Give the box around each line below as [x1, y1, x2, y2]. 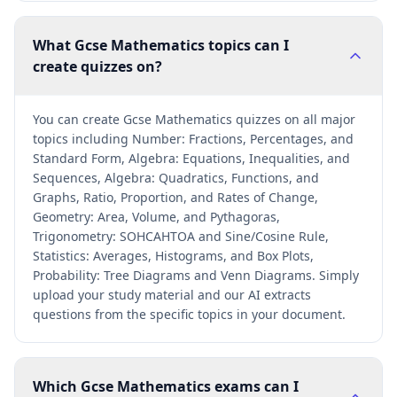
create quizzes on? [33, 57, 162, 76]
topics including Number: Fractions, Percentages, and [33, 130, 354, 147]
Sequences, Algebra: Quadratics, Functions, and [33, 169, 319, 186]
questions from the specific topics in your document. [33, 306, 346, 323]
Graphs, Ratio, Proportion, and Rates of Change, [33, 189, 318, 206]
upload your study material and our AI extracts [33, 286, 311, 303]
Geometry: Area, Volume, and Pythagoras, [33, 208, 280, 225]
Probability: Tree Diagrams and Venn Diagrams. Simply [33, 267, 359, 284]
